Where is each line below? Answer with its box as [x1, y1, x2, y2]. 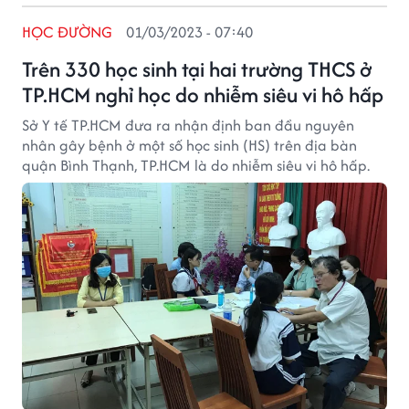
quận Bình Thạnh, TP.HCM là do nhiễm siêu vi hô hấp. [22, 154, 370, 176]
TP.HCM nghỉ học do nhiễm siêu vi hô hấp [22, 79, 383, 110]
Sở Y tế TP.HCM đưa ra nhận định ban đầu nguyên [22, 114, 354, 136]
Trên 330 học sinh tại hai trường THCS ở [22, 54, 372, 84]
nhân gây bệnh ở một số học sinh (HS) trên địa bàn [22, 134, 357, 156]
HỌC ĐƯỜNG [22, 21, 113, 43]
